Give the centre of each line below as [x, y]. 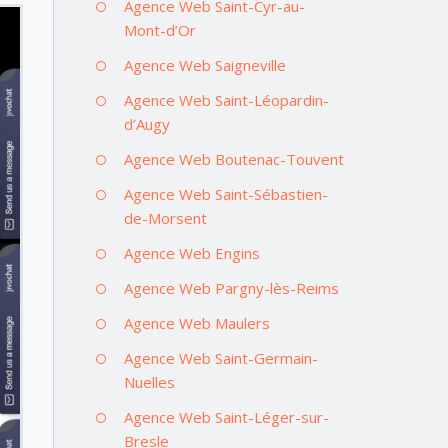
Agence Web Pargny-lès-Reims [231, 287]
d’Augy [146, 123]
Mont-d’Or [159, 29]
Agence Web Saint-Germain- [220, 357]
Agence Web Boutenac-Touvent [233, 158]
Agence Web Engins [191, 252]
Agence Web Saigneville [204, 64]
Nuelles [149, 381]
